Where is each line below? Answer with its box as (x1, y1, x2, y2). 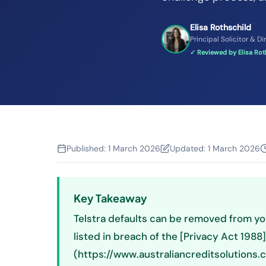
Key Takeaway (74, 191, 147, 205)
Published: (66, 143, 108, 154)
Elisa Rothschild (190, 22, 251, 33)
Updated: (170, 143, 208, 154)
